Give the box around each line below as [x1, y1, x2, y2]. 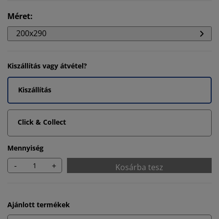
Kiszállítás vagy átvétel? [7, 61, 87, 70]
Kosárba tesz [115, 162, 163, 173]
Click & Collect [18, 117, 66, 127]
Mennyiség [7, 143, 44, 153]
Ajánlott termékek [7, 200, 70, 209]
